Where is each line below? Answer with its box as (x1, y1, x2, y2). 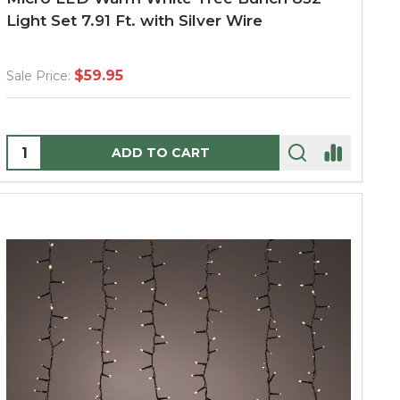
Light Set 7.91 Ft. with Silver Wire (6, 12, 262, 29)
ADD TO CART (112, 145, 210, 161)
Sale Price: (6, 68, 71, 84)
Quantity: (8, 138, 74, 155)
